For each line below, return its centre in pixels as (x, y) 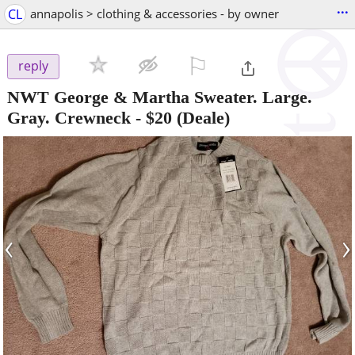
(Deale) (201, 117)
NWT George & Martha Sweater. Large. (160, 97)
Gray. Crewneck (69, 117)
